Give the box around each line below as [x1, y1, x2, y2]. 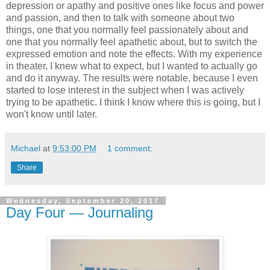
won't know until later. [6, 109, 97, 120]
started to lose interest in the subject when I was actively [6, 85, 244, 96]
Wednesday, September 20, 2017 [6, 197, 160, 205]
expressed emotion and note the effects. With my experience [6, 49, 262, 60]
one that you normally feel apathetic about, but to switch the [6, 37, 257, 48]
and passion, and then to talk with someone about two [6, 13, 234, 24]
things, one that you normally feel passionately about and [6, 25, 248, 36]
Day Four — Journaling [6, 204, 153, 221]
